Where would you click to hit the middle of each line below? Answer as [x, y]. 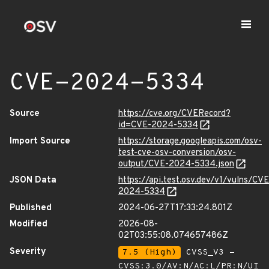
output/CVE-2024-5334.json [176, 164]
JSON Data [33, 180]
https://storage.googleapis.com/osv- [190, 141]
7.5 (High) [150, 252]
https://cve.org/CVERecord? [174, 114]
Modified [29, 224]
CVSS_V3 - [208, 252]
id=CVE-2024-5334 [158, 125]
